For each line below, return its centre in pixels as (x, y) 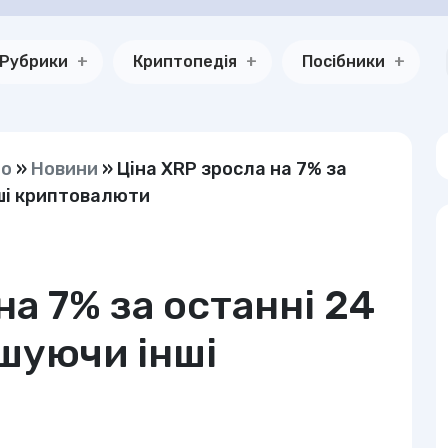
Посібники (343, 61)
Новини (64, 169)
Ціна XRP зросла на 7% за (232, 169)
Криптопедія (185, 61)
